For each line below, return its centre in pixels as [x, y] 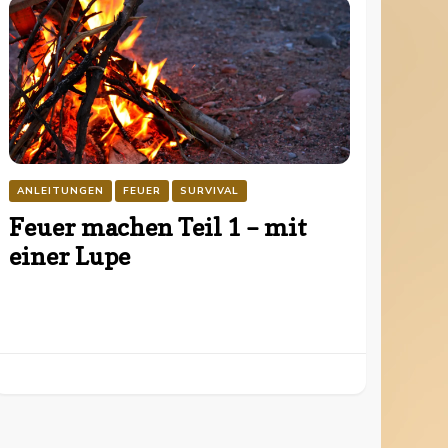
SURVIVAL [209, 190]
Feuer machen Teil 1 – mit [157, 227]
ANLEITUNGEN [60, 190]
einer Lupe [69, 256]
